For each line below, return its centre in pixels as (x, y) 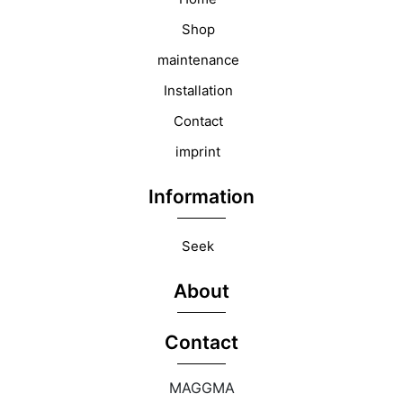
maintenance (198, 60)
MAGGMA (201, 388)
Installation (198, 91)
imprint (198, 152)
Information (201, 197)
